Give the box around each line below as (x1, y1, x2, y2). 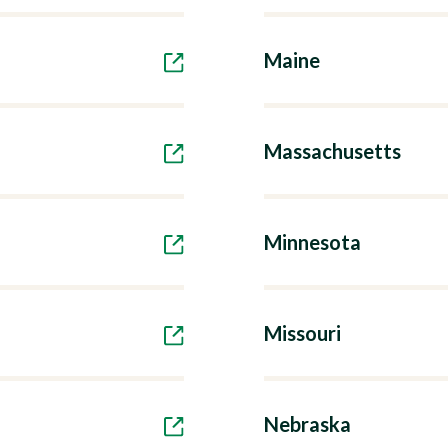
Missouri (264, 321, 341, 345)
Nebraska (264, 412, 351, 436)
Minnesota (264, 230, 361, 254)
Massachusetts (264, 139, 401, 163)
